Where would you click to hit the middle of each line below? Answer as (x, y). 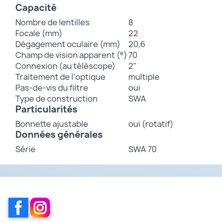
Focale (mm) (39, 33)
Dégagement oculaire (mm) (68, 44)
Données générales (59, 134)
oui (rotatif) (151, 124)
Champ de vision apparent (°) (71, 55)
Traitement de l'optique (60, 77)
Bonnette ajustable (52, 124)
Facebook (47, 202)
